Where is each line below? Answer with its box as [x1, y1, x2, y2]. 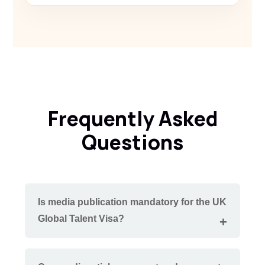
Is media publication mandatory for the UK [38, 196, 227, 207]
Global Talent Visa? [38, 213, 124, 224]
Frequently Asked [47, 104, 218, 132]
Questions [82, 128, 183, 156]
